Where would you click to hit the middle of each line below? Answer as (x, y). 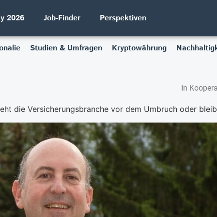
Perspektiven (123, 18)
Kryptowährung (139, 48)
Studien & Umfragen (66, 48)
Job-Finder (62, 18)
